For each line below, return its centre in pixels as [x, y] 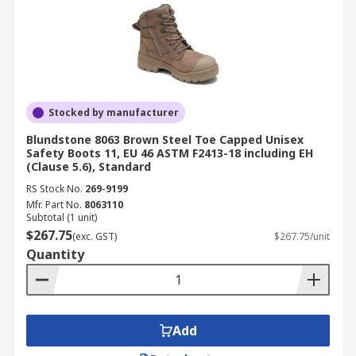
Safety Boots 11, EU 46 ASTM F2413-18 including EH [170, 153]
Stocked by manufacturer [114, 112]
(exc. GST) [95, 236]
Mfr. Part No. [54, 205]
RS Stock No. [54, 189]
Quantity [55, 254]
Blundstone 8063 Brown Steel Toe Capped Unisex [165, 139]
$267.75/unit [302, 236]
